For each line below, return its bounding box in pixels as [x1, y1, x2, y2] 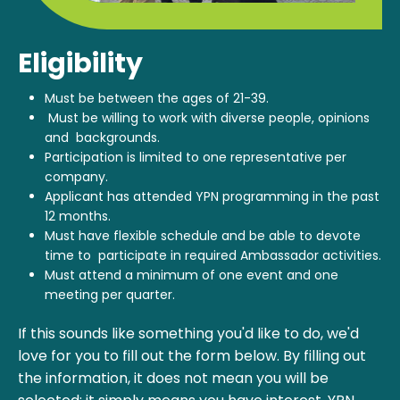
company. [45, 167, 108, 186]
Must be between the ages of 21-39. [45, 88, 269, 107]
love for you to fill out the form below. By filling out [18, 345, 366, 366]
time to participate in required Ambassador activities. [45, 246, 381, 264]
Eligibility [18, 44, 143, 82]
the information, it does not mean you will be [18, 367, 329, 388]
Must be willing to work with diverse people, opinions [45, 108, 370, 127]
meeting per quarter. [45, 285, 175, 304]
